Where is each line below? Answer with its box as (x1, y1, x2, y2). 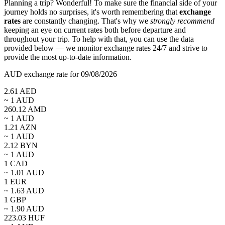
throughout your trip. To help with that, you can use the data (4, 34, 194, 43)
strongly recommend (150, 16, 214, 25)
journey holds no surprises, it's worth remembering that (4, 7, 179, 16)
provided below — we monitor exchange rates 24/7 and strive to (4, 43, 207, 52)
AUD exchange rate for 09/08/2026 (4, 69, 117, 78)
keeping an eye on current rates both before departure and (4, 25, 186, 34)
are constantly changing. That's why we (21, 16, 150, 25)
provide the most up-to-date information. (4, 52, 132, 61)
